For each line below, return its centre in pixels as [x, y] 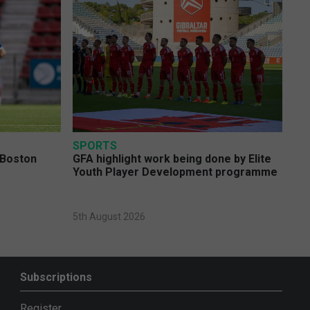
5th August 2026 [109, 216]
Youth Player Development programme [175, 172]
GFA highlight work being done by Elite [172, 158]
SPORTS [94, 145]
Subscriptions [56, 277]
